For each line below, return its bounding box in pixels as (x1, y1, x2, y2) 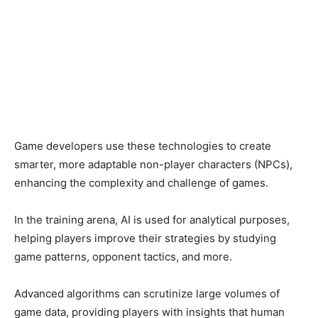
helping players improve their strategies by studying (14, 231, 276, 246)
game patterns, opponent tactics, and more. (14, 250, 232, 264)
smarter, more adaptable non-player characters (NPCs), (14, 158, 292, 172)
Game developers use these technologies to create (14, 139, 271, 153)
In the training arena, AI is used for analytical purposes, (14, 213, 290, 227)
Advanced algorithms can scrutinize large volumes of (14, 287, 280, 301)
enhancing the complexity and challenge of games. (14, 176, 268, 190)
